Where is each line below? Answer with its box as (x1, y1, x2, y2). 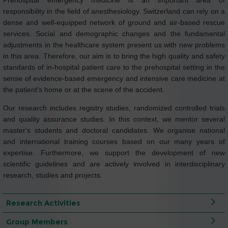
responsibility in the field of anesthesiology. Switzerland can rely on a (3, 7, 225, 16)
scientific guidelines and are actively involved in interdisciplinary (3, 160, 225, 168)
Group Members (6, 217, 68, 226)
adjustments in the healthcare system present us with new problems (3, 41, 225, 49)
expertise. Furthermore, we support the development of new (3, 149, 225, 157)
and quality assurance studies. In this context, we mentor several (3, 115, 225, 124)
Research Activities (6, 198, 80, 208)
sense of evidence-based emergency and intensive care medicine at (3, 74, 225, 83)
